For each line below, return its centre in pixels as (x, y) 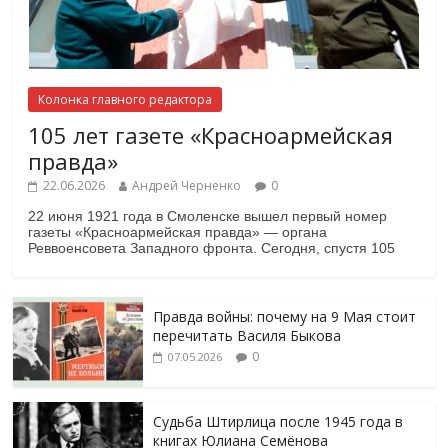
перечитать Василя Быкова (247, 335)
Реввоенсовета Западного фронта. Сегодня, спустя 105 (212, 247)
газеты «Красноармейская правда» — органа (178, 231)
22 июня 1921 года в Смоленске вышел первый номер (208, 215)
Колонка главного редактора (125, 99)
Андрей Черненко (187, 185)
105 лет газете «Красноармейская (211, 134)
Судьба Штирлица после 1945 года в (278, 421)
